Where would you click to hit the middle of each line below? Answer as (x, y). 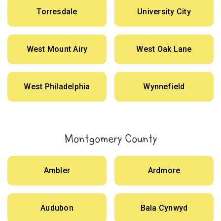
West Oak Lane (164, 49)
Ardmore (164, 171)
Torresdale (57, 12)
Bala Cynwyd (164, 208)
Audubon (57, 208)
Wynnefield (164, 87)
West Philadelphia (57, 87)
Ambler (57, 171)
